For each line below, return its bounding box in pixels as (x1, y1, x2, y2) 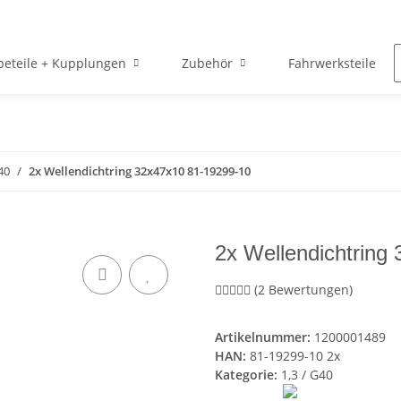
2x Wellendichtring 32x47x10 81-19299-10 (29, 163, 251, 180)
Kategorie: (215, 366, 281, 384)
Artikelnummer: (215, 328, 314, 346)
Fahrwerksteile (287, 55, 376, 73)
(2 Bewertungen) (254, 281, 353, 299)
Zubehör (181, 55, 233, 73)
